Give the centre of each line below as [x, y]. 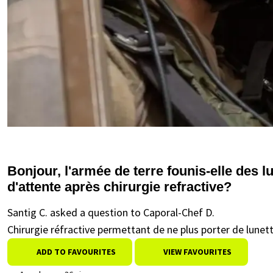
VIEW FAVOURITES [197, 252]
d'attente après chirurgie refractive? [119, 187]
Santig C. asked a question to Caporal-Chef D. [111, 212]
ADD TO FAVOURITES [76, 252]
